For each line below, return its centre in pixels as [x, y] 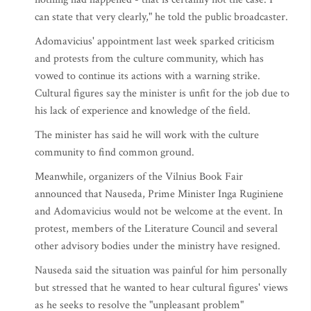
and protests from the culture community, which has [149, 59]
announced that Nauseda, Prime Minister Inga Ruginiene [159, 194]
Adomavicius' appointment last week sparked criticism [155, 41]
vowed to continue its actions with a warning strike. [148, 76]
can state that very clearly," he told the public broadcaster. [161, 17]
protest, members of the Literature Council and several [156, 229]
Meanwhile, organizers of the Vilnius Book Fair [139, 177]
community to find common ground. [115, 152]
